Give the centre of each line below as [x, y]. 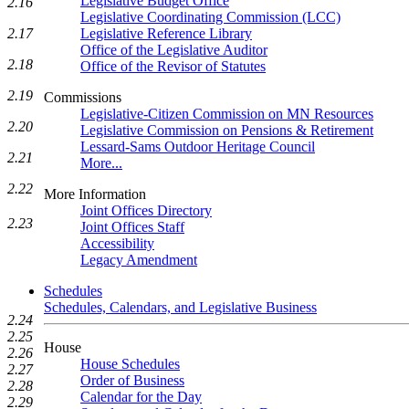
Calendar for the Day [141, 397]
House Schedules [130, 364]
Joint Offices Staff [132, 227]
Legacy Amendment [139, 260]
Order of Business [132, 380]
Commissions [83, 97]
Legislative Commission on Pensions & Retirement [227, 130]
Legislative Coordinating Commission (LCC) [210, 17]
